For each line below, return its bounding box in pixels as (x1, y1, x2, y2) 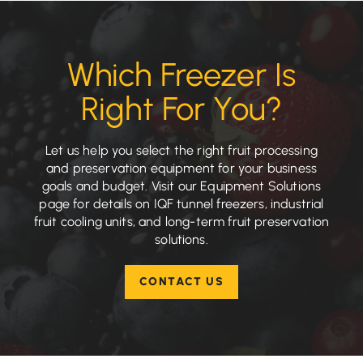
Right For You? (80, 89, 283, 129)
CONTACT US (139, 275, 224, 289)
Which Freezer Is (66, 55, 297, 95)
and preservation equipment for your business (45, 160, 318, 177)
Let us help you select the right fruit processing (45, 143, 318, 159)
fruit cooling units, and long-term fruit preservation (33, 214, 330, 230)
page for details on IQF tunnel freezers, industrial (39, 196, 324, 212)
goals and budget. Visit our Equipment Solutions (41, 178, 322, 194)
